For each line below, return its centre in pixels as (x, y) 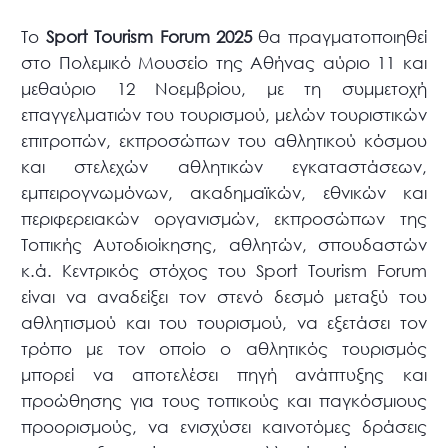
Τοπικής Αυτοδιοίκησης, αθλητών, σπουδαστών (224, 245)
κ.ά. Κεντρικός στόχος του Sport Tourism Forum (224, 271)
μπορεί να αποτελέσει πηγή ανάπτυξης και (224, 375)
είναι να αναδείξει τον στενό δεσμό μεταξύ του (224, 297)
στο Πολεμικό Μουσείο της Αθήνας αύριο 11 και (224, 63)
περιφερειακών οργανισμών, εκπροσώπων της (224, 219)
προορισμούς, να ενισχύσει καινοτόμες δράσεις (224, 427)
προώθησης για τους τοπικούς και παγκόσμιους (224, 401)
